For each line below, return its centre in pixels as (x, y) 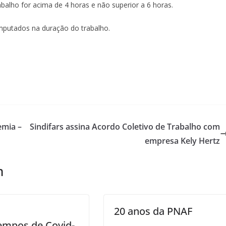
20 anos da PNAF (153, 211)
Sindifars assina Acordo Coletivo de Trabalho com (125, 126)
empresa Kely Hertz (182, 140)
